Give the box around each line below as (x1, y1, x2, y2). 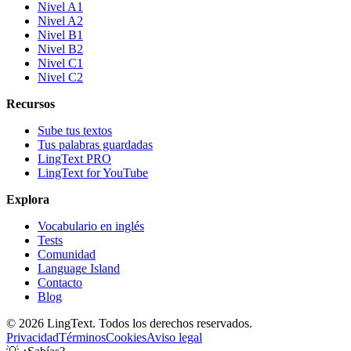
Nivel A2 (38, 14, 83, 28)
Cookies (106, 331, 147, 345)
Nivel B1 (38, 28, 83, 42)
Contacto (38, 276, 82, 290)
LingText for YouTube (38, 166, 148, 180)
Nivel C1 (38, 56, 83, 71)
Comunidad (38, 248, 96, 262)
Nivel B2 (38, 42, 83, 56)
